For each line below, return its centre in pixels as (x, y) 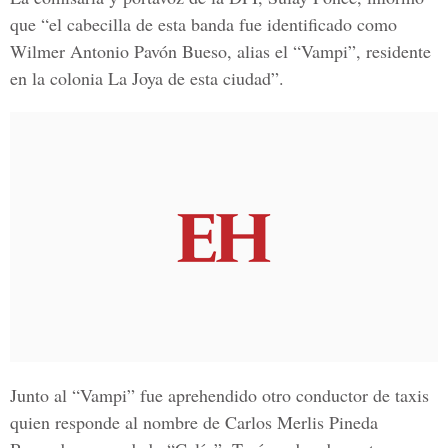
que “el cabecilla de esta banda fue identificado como (203, 24)
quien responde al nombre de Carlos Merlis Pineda (194, 422)
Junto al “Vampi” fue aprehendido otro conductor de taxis (219, 395)
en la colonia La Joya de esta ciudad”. (147, 78)
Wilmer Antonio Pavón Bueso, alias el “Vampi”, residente (220, 51)
